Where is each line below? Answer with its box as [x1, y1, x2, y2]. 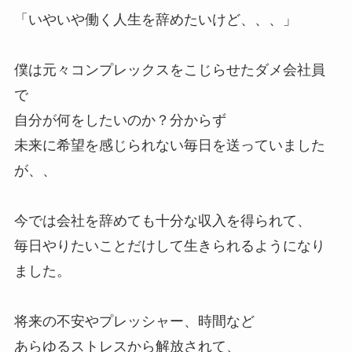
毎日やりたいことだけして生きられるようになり [13, 238, 325, 255]
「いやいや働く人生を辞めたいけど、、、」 [13, 12, 297, 28]
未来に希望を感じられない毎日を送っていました [13, 137, 325, 154]
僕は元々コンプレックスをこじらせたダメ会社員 [13, 62, 325, 79]
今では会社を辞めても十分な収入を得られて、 [13, 213, 311, 229]
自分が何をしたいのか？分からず [13, 112, 226, 129]
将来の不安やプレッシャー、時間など [13, 313, 255, 330]
